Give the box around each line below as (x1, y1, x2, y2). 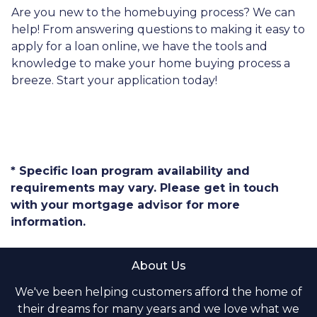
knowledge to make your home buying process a (11, 56, 290, 70)
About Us (131, 258, 186, 272)
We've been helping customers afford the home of (15, 284, 302, 299)
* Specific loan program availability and (11, 163, 250, 178)
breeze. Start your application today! (11, 73, 217, 87)
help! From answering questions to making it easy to (11, 22, 305, 36)
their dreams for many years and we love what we (18, 301, 299, 316)
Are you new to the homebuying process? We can (11, 5, 295, 19)
